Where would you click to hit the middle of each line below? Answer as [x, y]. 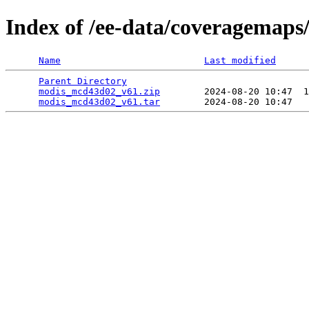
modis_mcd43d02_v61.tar [99, 101]
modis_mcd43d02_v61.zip [99, 91]
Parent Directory [83, 81]
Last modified [240, 60]
